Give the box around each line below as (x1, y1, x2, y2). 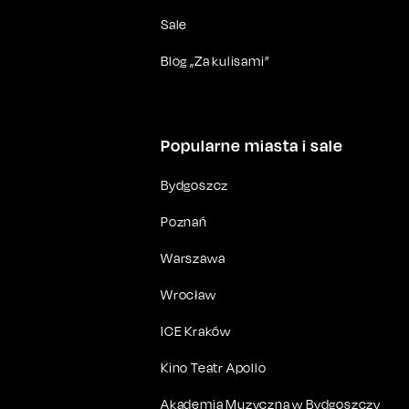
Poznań (161, 214, 207, 230)
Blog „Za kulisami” (161, 53, 270, 69)
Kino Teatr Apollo (161, 360, 267, 376)
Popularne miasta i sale (161, 135, 343, 156)
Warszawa (161, 250, 225, 267)
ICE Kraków (161, 323, 231, 340)
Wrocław (161, 287, 216, 303)
